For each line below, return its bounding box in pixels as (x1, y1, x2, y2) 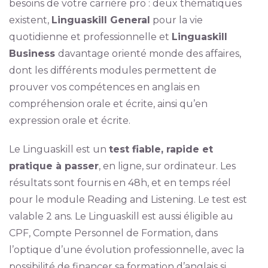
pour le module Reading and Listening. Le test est (8, 194, 247, 206)
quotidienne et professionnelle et (8, 31, 172, 43)
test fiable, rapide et (108, 144, 213, 156)
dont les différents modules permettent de (8, 65, 217, 77)
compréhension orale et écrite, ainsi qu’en (8, 98, 208, 110)
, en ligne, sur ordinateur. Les (98, 160, 236, 172)
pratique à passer (8, 160, 99, 172)
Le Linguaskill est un (8, 144, 109, 156)
